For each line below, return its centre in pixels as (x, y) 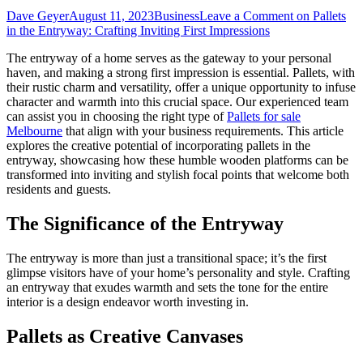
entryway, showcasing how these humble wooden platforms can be (177, 160)
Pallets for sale (264, 116)
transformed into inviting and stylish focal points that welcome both (178, 174)
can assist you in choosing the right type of (117, 116)
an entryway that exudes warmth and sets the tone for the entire (167, 287)
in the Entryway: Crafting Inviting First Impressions (138, 30)
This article (315, 130)
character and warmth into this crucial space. (121, 101)
